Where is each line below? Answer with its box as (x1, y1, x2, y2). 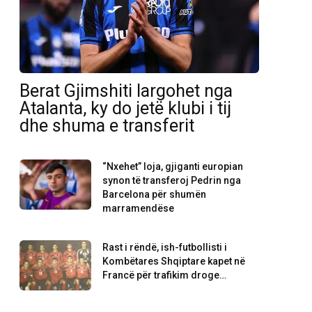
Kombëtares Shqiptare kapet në (102, 256, 246, 267)
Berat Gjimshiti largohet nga (19, 81, 233, 102)
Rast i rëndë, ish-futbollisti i (102, 242, 228, 253)
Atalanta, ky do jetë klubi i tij (19, 98, 231, 119)
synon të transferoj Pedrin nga (102, 175, 242, 187)
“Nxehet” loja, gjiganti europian (102, 161, 244, 173)
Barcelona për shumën (102, 189, 207, 201)
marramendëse (102, 203, 175, 214)
